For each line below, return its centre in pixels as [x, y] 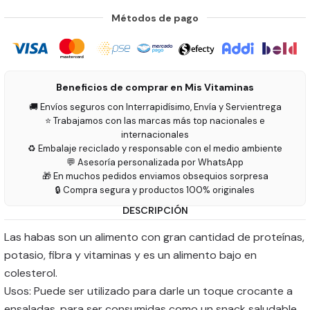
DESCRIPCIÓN [155, 210]
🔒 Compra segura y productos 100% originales [155, 190]
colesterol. [31, 273]
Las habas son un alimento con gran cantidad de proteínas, [154, 237]
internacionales [155, 135]
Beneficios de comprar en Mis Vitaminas [155, 87]
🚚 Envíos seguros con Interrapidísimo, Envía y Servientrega [155, 107]
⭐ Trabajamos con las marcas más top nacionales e [155, 121]
